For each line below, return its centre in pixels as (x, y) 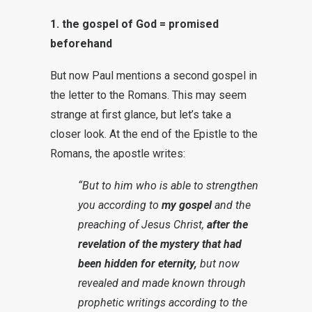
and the (231, 205)
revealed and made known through (162, 283)
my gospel (187, 205)
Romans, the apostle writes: (118, 154)
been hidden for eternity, (138, 264)
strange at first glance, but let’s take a (141, 115)
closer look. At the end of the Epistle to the (154, 134)
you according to (120, 205)
